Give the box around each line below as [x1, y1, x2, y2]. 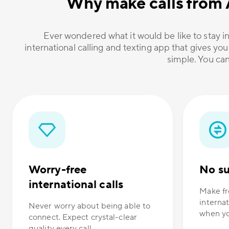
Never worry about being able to [29, 201, 151, 212]
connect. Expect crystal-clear [29, 212, 137, 223]
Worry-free [29, 163, 86, 177]
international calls [29, 177, 123, 192]
